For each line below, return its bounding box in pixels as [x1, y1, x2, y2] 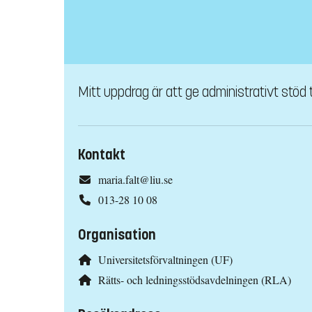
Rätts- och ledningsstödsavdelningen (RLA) [97, 272, 291, 287]
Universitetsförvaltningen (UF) [97, 252, 233, 267]
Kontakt [78, 146, 125, 164]
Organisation [78, 226, 156, 244]
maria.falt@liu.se [97, 172, 173, 187]
